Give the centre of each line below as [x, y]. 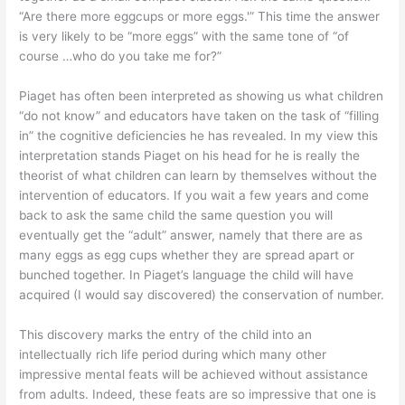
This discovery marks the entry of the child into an [166, 334]
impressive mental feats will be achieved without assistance [194, 374]
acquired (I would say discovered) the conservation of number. [202, 294]
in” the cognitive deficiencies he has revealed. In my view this [199, 135]
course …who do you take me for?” [121, 56]
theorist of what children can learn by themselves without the [198, 175]
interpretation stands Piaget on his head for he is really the [190, 155]
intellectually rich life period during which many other [173, 354]
